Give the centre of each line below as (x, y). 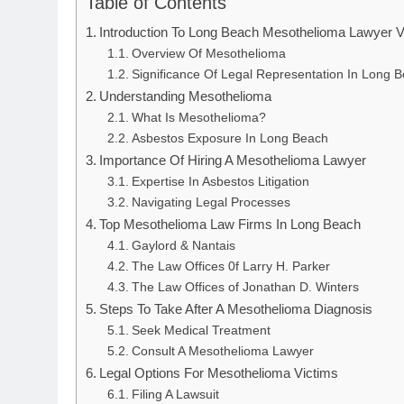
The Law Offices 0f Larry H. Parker (230, 266)
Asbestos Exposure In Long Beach (230, 138)
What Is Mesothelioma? (198, 117)
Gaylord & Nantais (183, 245)
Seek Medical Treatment (201, 330)
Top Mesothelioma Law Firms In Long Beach (230, 224)
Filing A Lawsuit (175, 394)
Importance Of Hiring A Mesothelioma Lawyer (233, 160)
